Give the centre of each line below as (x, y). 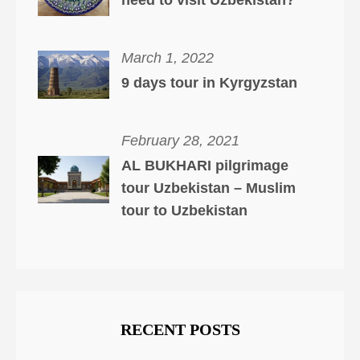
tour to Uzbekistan (184, 210)
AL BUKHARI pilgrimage (205, 165)
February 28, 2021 (180, 141)
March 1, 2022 (167, 58)
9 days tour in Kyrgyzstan (209, 83)
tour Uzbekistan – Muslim (208, 188)
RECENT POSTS (180, 330)
